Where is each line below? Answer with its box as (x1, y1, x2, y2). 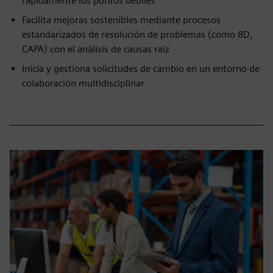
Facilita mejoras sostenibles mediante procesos (22, 14, 221, 26)
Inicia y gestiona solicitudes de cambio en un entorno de (22, 63, 260, 75)
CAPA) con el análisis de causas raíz (22, 43, 169, 55)
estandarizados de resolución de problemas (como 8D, (22, 29, 253, 41)
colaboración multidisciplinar (22, 77, 144, 90)
